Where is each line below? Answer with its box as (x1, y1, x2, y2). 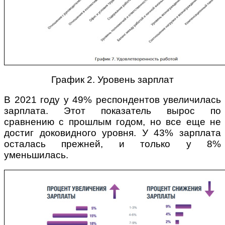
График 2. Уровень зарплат (51, 74, 174, 85)
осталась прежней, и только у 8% (4, 139, 221, 150)
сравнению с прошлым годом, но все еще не (4, 117, 221, 128)
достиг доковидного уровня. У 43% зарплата (4, 128, 221, 139)
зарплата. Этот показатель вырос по (4, 105, 221, 117)
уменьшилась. (4, 150, 68, 161)
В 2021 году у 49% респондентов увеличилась (4, 94, 221, 105)
